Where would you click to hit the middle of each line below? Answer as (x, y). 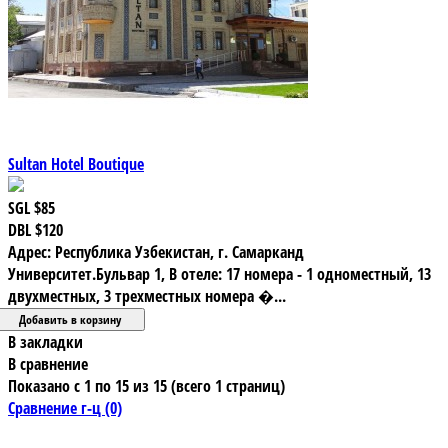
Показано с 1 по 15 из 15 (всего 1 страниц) (146, 385)
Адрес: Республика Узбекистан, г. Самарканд (156, 251)
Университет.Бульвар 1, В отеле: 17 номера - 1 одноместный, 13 (219, 273)
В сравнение (48, 363)
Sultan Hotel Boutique (76, 163)
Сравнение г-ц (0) (65, 407)
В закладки (45, 341)
